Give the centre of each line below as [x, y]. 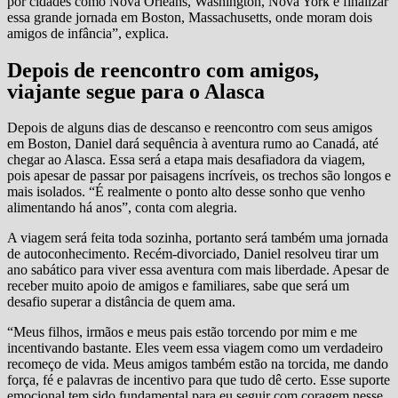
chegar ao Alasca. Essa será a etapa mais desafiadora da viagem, [186, 159]
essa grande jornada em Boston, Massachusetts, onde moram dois [190, 18]
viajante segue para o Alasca [136, 91]
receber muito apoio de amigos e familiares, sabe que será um [178, 285]
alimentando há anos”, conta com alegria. [122, 207]
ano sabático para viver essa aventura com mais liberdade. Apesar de [198, 269]
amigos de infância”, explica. [88, 34]
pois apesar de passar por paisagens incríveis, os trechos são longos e [199, 175]
